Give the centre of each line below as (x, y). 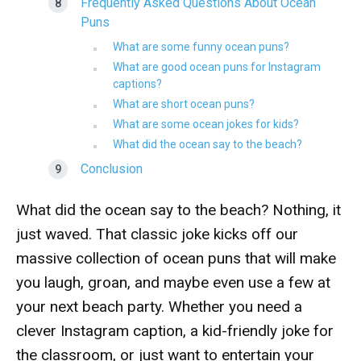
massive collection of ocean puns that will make (176, 258)
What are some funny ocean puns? (201, 47)
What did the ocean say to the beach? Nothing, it (178, 210)
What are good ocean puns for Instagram (217, 67)
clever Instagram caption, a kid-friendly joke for (175, 331)
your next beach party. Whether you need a (159, 307)
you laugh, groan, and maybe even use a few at (173, 282)
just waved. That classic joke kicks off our (157, 234)
